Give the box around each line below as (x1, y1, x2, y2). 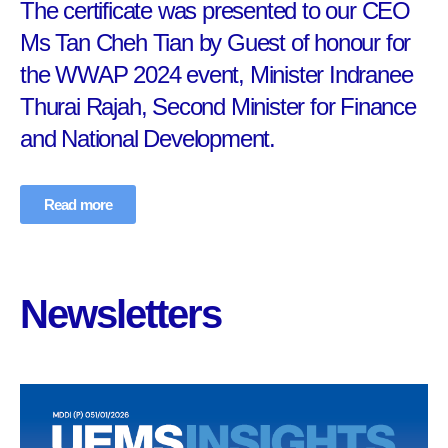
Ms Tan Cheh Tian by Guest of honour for (20, 29, 411, 57)
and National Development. (20, 125, 276, 153)
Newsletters (20, 292, 221, 337)
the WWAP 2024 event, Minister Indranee (20, 61, 413, 89)
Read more (44, 196, 112, 214)
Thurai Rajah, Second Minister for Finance (20, 93, 416, 121)
